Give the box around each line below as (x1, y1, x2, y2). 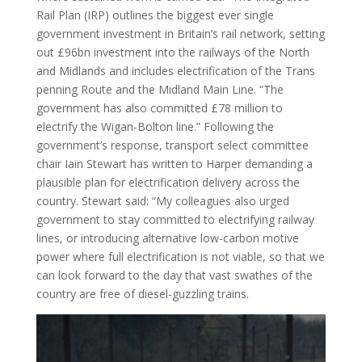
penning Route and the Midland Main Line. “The (36, 81, 284, 97)
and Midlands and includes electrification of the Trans (36, 62, 315, 78)
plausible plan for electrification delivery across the (36, 174, 300, 190)
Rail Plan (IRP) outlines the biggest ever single (36, 6, 274, 23)
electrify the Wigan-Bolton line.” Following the (36, 118, 274, 134)
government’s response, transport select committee (36, 137, 309, 153)
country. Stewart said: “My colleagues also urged (36, 192, 289, 208)
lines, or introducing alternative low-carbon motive (36, 229, 299, 246)
